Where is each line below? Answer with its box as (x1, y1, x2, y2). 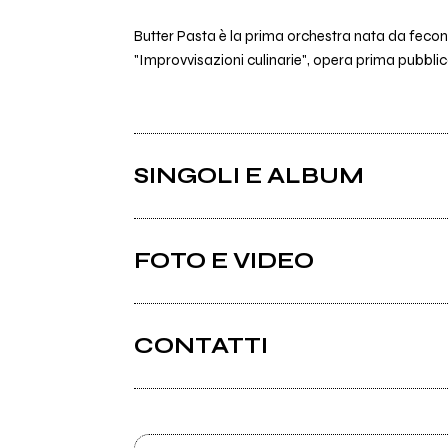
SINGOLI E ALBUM (134, 161, 365, 189)
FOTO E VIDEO (134, 246, 315, 274)
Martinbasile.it (159, 400, 275, 422)
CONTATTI (134, 331, 269, 359)
